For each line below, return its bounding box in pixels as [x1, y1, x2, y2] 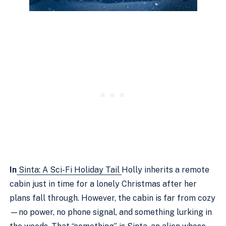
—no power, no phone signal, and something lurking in [10, 207, 212, 217]
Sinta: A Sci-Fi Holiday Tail [17, 165, 122, 175]
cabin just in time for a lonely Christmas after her [10, 179, 197, 189]
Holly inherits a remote [122, 165, 210, 175]
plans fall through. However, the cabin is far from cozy [10, 193, 216, 203]
